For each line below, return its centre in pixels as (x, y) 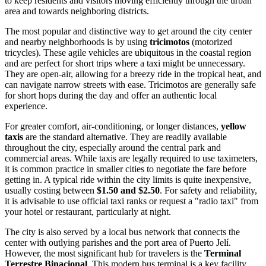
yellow (234, 126)
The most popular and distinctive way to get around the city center (128, 31)
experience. (26, 106)
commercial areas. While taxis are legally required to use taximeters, (131, 159)
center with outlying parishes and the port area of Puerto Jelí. (118, 243)
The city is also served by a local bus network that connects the (122, 232)
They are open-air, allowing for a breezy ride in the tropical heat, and (133, 74)
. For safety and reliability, (208, 191)
